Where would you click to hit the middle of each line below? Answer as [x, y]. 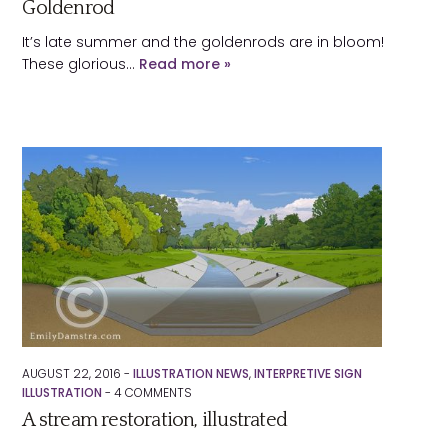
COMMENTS [157, 392]
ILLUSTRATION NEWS [191, 373]
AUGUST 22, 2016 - [78, 373]
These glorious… [81, 64]
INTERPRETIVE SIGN [308, 373]
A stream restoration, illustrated [155, 420]
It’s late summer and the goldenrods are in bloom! [203, 42]
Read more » [185, 64]
